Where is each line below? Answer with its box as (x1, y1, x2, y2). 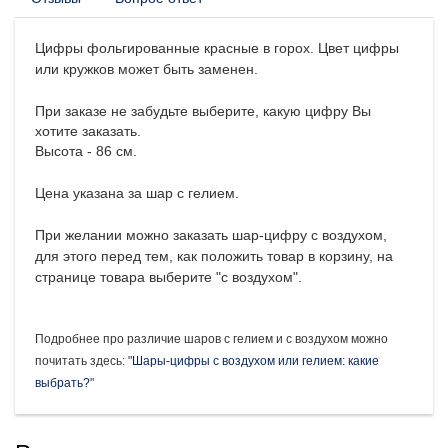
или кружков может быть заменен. (35, 60, 258, 77)
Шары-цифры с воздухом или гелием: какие (132, 353, 379, 368)
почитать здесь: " (35, 353, 132, 368)
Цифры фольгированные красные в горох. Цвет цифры (35, 39, 399, 56)
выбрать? (35, 375, 90, 390)
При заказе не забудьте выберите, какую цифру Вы (35, 102, 371, 119)
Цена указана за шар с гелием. (35, 184, 239, 201)
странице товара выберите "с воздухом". (35, 268, 302, 285)
